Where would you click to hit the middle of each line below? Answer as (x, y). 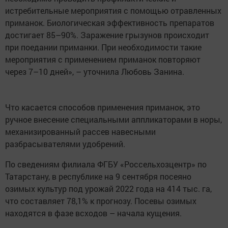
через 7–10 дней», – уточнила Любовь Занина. (95, 72)
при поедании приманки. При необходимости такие (103, 47)
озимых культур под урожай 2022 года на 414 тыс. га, (108, 189)
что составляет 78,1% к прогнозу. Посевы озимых (101, 201)
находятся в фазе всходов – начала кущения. (93, 213)
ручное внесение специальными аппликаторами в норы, (113, 120)
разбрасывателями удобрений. (65, 144)
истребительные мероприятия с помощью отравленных (113, 11)
